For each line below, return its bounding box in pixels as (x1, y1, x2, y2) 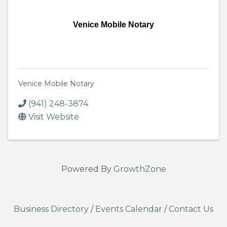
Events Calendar (95, 204, 162, 214)
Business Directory (14, 204, 89, 214)
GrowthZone (113, 164, 166, 174)
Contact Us (169, 204, 213, 214)
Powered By (61, 164, 113, 174)
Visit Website (28, 112, 79, 122)
